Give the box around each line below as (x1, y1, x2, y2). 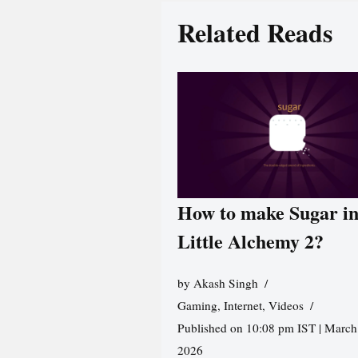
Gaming (177, 297, 217, 314)
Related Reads (177, 14, 332, 52)
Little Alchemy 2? (177, 227, 324, 256)
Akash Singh (193, 275, 258, 292)
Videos (268, 297, 304, 314)
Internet (223, 297, 262, 314)
